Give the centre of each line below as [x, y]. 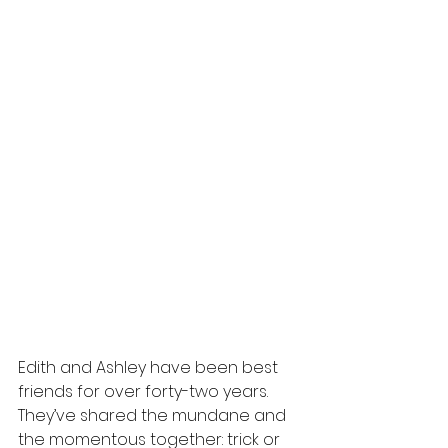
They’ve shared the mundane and [154, 415]
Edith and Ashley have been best [150, 367]
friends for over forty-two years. [145, 391]
